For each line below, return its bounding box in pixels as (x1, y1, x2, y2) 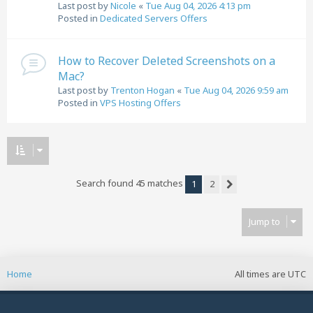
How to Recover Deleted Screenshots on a (58, 53, 275, 68)
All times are (235, 268, 288, 280)
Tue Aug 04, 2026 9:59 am (184, 84, 289, 96)
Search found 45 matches (76, 177, 185, 190)
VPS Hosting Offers (100, 96, 181, 109)
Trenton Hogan (110, 84, 175, 96)
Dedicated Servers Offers (100, 12, 208, 24)
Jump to (249, 215, 280, 228)
